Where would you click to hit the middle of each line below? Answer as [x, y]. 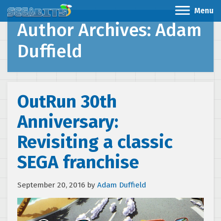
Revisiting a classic [95, 142]
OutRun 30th [67, 102]
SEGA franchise [78, 162]
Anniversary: [68, 122]
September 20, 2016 [51, 185]
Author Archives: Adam [110, 30]
